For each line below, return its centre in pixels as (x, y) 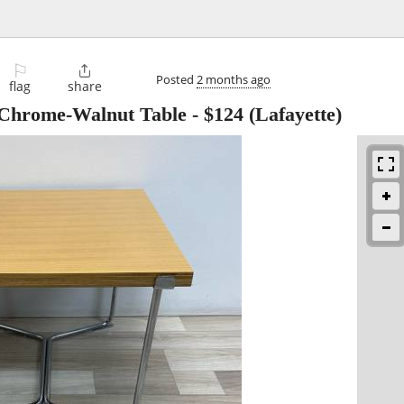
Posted (176, 79)
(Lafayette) (293, 115)
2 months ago (234, 79)
